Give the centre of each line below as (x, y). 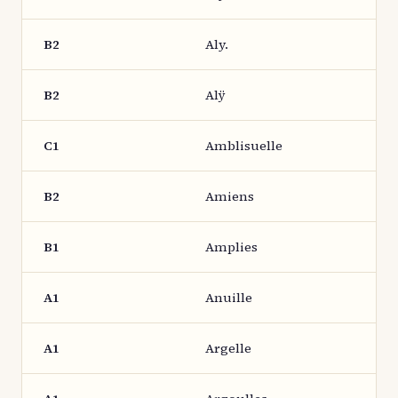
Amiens (230, 196)
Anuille (229, 298)
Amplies (231, 247)
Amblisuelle (244, 146)
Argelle (228, 348)
